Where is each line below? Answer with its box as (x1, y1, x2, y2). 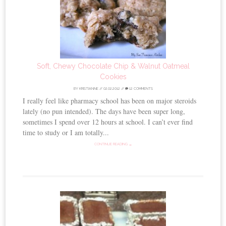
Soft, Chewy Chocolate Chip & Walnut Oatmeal (36, 62, 190, 70)
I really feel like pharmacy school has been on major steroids (23, 95, 197, 105)
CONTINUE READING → (94, 141, 132, 146)
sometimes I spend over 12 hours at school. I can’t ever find (23, 117, 193, 127)
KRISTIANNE (79, 86, 98, 91)
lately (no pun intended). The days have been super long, (23, 106, 186, 116)
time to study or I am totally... (23, 127, 109, 137)
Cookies (99, 72, 127, 81)
